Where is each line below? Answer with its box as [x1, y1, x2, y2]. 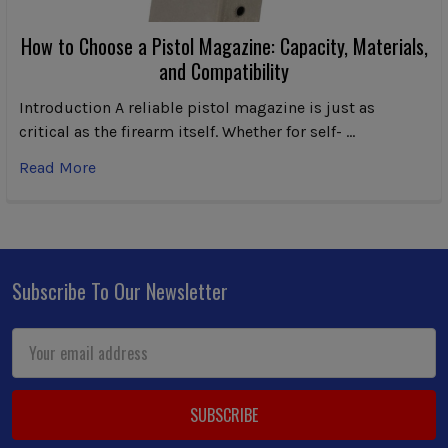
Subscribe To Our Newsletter [12, 275, 228, 306]
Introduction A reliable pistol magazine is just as [19, 97, 375, 117]
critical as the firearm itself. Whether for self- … [19, 121, 355, 141]
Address [12, 351, 63, 376]
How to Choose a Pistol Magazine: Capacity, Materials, [20, 30, 428, 61]
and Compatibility [159, 55, 289, 86]
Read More [19, 157, 96, 177]
